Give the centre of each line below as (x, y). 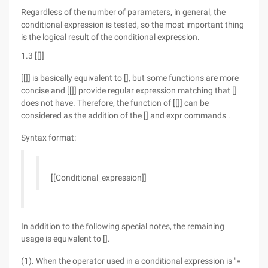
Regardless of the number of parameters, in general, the (123, 12)
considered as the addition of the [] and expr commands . (126, 115)
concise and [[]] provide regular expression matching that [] (129, 90)
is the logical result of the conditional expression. (110, 37)
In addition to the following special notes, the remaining (123, 226)
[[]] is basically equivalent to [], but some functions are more (130, 78)
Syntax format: (48, 138)
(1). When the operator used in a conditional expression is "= (131, 261)
